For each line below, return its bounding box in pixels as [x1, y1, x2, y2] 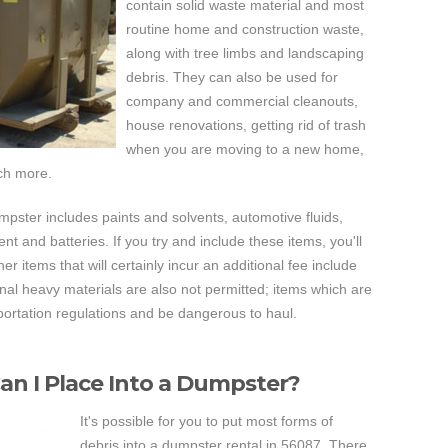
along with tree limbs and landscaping [126, 45, 364, 61]
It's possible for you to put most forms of [80, 413, 333, 429]
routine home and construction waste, [126, 21, 364, 37]
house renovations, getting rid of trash [126, 117, 366, 133]
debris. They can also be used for [126, 69, 338, 85]
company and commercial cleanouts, [126, 93, 358, 109]
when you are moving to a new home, [126, 141, 364, 157]
